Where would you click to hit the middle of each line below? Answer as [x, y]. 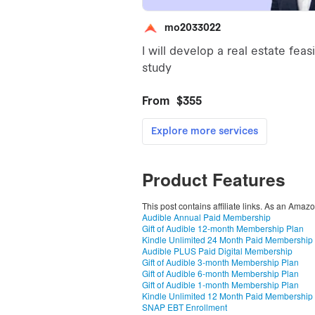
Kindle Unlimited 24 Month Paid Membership [227, 239]
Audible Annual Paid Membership [206, 217]
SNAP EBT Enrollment [185, 307]
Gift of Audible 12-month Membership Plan [223, 228]
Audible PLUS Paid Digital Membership [217, 251]
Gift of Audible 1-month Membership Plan [220, 284]
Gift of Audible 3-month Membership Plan [220, 262]
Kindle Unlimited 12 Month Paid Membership [227, 296]
